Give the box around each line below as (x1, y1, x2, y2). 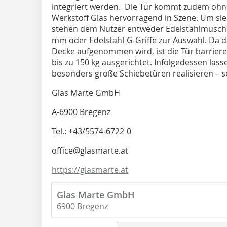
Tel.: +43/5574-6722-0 (52, 125, 131, 137)
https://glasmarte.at (52, 164, 128, 175)
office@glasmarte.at (52, 144, 128, 156)
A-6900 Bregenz (52, 106, 110, 118)
